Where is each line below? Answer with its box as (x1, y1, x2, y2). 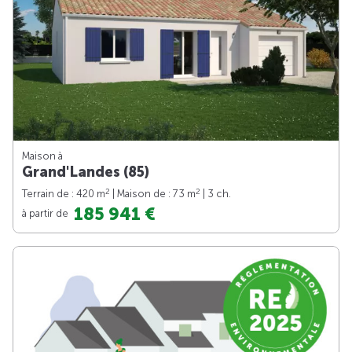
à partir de (22, 207, 71, 219)
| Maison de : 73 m (110, 187, 196, 200)
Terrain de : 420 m (22, 187, 105, 200)
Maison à (22, 149, 63, 162)
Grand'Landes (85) (22, 163, 149, 181)
